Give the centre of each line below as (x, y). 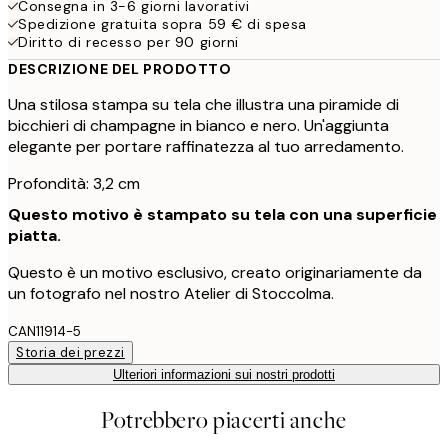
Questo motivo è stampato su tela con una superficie (222, 214)
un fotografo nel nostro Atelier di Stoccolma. (171, 293)
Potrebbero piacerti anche (224, 420)
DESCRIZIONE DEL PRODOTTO (120, 68)
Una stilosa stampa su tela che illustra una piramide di (203, 104)
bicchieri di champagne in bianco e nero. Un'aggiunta (198, 125)
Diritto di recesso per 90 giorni (128, 41)
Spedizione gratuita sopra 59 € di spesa (162, 23)
